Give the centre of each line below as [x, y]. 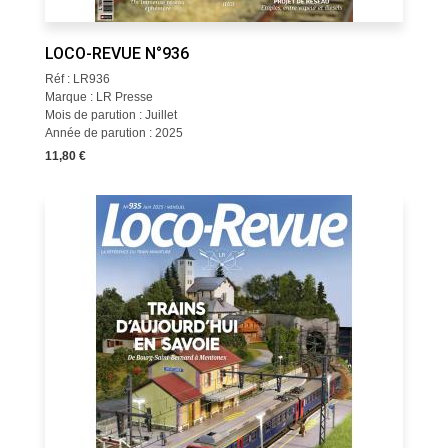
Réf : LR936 [77, 79]
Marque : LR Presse [98, 97]
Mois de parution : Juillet [110, 115]
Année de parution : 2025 [113, 133]
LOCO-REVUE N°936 [116, 53]
